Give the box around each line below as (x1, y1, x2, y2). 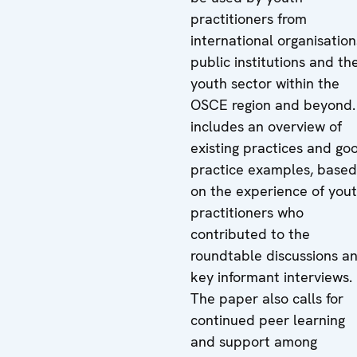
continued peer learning (190, 311, 345, 329)
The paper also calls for (190, 289, 343, 308)
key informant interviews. (190, 268, 352, 286)
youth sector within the (190, 74, 339, 92)
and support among (190, 332, 317, 351)
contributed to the (190, 225, 310, 243)
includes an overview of (190, 117, 342, 135)
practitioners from (190, 10, 307, 28)
